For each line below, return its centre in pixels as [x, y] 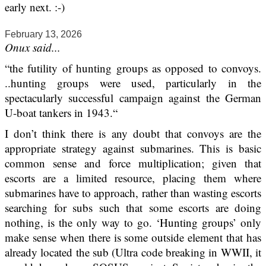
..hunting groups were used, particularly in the [133, 83]
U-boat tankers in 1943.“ [61, 113]
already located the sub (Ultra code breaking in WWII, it [133, 252]
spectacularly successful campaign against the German [133, 98]
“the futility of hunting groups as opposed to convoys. [133, 68]
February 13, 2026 [43, 34]
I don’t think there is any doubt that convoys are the [133, 134]
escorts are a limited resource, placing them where [133, 178]
